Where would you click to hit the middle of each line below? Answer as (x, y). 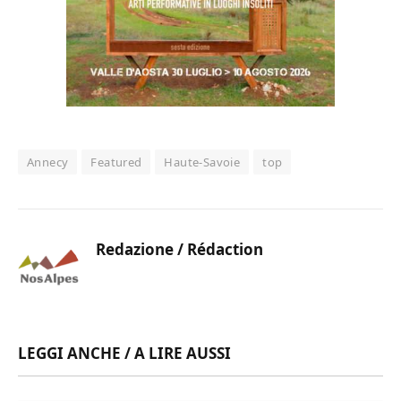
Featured (116, 162)
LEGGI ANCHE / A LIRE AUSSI (124, 354)
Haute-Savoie (202, 162)
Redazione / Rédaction (179, 250)
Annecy (48, 162)
